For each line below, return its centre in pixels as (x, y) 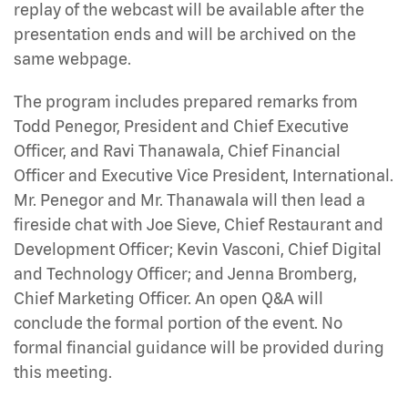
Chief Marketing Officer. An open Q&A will (168, 298)
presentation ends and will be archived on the (185, 34)
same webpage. (72, 58)
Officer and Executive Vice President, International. (204, 175)
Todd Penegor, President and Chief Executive (181, 126)
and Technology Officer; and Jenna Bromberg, (185, 273)
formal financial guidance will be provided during (199, 347)
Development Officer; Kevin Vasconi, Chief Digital (198, 249)
